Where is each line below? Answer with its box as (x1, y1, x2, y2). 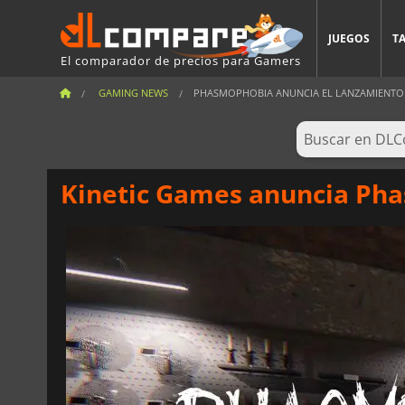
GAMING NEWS (99, 86, 168, 99)
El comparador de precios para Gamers (61, 52, 301, 69)
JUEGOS (328, 31, 370, 46)
